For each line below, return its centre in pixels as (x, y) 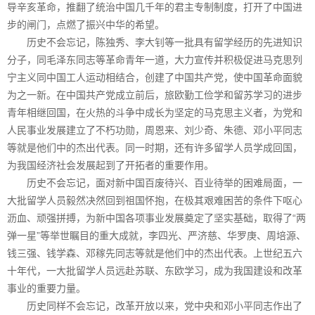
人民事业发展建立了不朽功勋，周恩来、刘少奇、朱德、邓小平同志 (155, 130)
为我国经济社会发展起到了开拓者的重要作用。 (110, 165)
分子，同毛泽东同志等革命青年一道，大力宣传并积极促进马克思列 (155, 59)
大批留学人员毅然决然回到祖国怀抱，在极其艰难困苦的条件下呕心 (155, 200)
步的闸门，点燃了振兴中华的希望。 (86, 24)
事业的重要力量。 (46, 288)
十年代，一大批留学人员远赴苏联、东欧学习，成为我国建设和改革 (155, 270)
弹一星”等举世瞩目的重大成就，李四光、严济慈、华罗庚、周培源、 (156, 235)
